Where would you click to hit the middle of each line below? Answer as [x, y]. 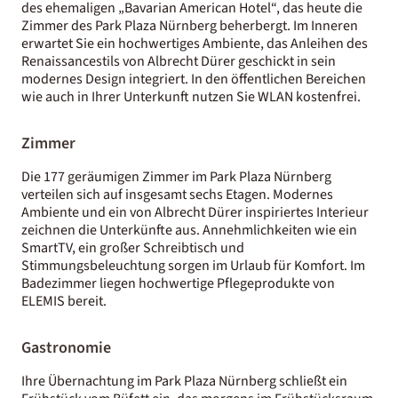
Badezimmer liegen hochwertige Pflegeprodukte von [178, 283]
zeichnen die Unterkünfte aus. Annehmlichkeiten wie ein [189, 230]
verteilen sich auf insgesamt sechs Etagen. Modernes [177, 194]
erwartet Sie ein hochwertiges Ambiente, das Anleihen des [195, 43]
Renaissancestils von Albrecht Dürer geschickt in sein [179, 61]
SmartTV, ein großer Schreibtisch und [133, 247]
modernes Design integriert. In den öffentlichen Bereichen [194, 79]
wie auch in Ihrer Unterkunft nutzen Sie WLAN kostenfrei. [191, 96]
